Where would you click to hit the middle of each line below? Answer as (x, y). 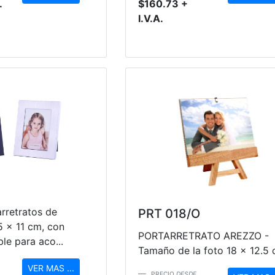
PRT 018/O (169, 213)
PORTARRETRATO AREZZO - (203, 235)
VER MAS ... (51, 268)
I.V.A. (150, 19)
